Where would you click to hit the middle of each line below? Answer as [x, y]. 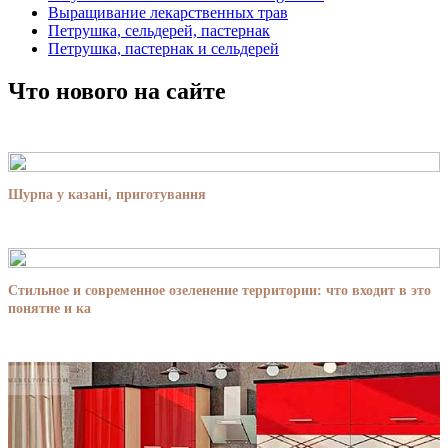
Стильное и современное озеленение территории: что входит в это [219, 291]
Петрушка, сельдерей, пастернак [159, 30]
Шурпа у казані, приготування [107, 195]
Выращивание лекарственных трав [168, 12]
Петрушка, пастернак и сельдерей [163, 48]
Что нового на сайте [117, 90]
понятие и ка [49, 309]
